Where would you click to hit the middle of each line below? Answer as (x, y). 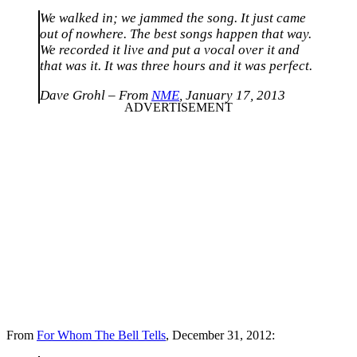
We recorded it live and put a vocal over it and (170, 49)
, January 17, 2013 (232, 95)
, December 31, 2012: (220, 335)
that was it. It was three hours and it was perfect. (176, 65)
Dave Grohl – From (96, 95)
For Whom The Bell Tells (101, 335)
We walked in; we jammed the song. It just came (173, 18)
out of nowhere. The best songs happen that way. (176, 33)
